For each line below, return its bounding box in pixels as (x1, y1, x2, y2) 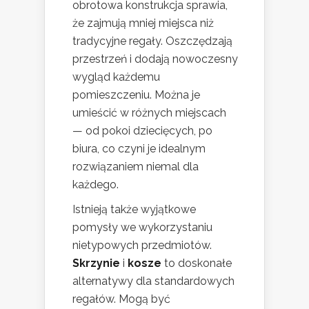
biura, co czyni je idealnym (72, 142, 206, 156)
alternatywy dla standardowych (72, 275, 235, 288)
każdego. (72, 178, 119, 192)
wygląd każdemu (72, 70, 160, 84)
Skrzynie (72, 257, 120, 270)
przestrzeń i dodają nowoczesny (72, 52, 238, 66)
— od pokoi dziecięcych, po (72, 124, 212, 138)
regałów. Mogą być (72, 292, 170, 306)
